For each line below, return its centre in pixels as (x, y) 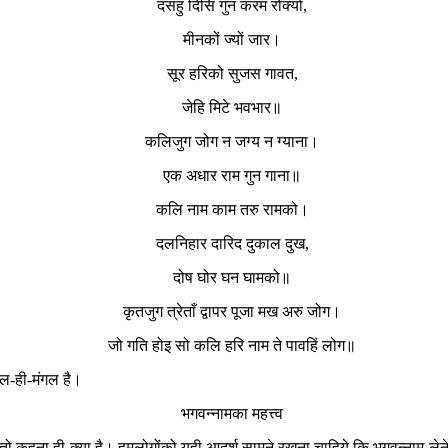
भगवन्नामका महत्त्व (232, 413)
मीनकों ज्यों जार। (232, 39)
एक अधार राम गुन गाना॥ (232, 175)
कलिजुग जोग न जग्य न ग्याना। (232, 141)
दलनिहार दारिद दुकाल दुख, (232, 243)
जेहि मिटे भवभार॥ (232, 107)
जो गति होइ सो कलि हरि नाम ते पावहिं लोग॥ (232, 345)
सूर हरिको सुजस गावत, (232, 73)
